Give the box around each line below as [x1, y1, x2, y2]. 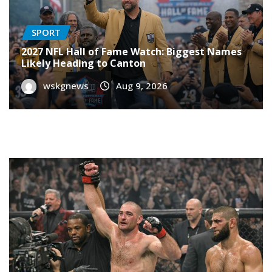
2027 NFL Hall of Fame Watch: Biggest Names [21, 44, 242, 58]
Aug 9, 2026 [116, 79, 168, 92]
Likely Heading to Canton [21, 56, 146, 70]
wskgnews [43, 79, 89, 92]
